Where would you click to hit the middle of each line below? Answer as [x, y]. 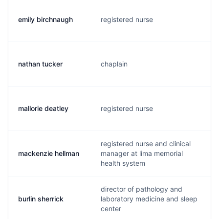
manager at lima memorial [142, 153]
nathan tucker [40, 64]
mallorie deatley [43, 108]
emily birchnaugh [45, 19]
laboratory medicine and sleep [149, 199]
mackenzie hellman [49, 153]
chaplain [114, 64]
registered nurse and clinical [146, 143]
